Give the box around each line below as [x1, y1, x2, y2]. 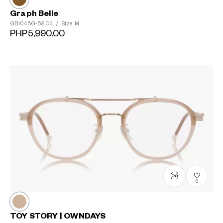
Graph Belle [10, 9, 58, 17]
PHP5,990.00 [10, 28, 65, 38]
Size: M [60, 20, 79, 26]
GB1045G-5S [10, 20, 46, 26]
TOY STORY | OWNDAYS [10, 212, 106, 220]
